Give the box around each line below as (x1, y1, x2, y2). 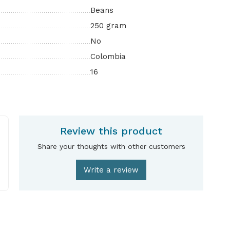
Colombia (90, 52, 126, 61)
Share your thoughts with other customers (37, 142, 185, 150)
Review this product (60, 125, 163, 137)
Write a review (84, 165, 139, 175)
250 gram (90, 21, 126, 30)
